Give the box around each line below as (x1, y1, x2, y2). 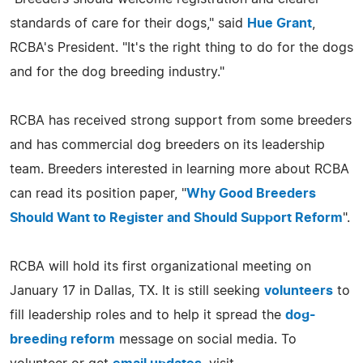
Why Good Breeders (186, 186, 316, 200)
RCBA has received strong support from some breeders (10, 113, 352, 127)
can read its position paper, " (10, 186, 186, 200)
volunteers (264, 284, 333, 297)
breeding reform (10, 332, 115, 346)
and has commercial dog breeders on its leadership (10, 138, 325, 152)
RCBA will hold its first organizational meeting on (10, 259, 311, 273)
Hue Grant (247, 16, 312, 30)
